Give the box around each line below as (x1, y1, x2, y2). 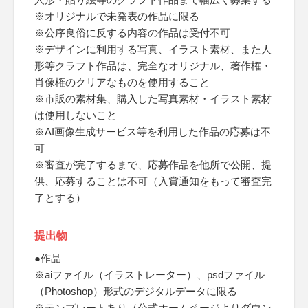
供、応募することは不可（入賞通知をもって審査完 (34, 175, 272, 187)
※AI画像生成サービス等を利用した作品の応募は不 (34, 126, 271, 137)
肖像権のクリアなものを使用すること (34, 76, 210, 88)
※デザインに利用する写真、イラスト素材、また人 (34, 43, 272, 55)
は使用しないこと (34, 109, 117, 121)
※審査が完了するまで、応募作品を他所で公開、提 (34, 159, 272, 170)
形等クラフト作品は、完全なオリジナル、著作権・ (34, 60, 272, 71)
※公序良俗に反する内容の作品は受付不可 (34, 27, 230, 38)
